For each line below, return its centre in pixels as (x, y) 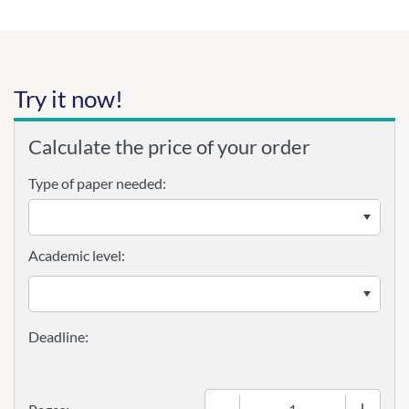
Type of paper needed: (97, 183)
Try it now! (68, 99)
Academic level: (77, 255)
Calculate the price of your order (169, 147)
